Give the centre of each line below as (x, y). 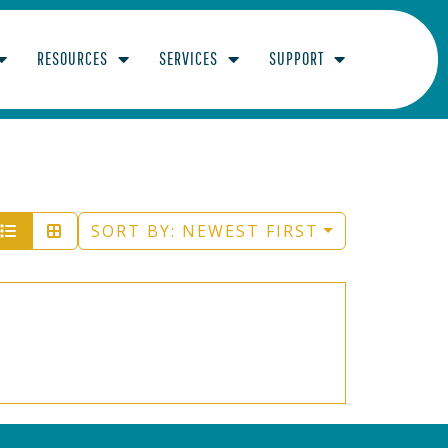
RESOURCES (73, 59)
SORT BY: (137, 230)
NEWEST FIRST (251, 230)
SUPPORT (297, 59)
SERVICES (189, 59)
